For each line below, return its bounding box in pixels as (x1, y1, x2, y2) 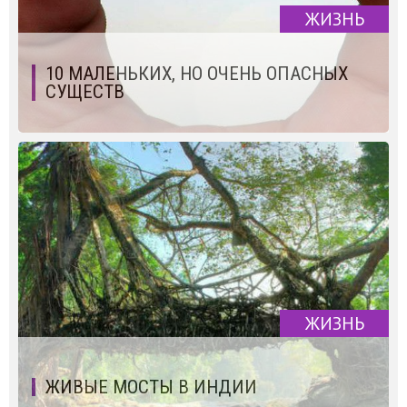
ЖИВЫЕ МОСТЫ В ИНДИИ (45, 375, 257, 398)
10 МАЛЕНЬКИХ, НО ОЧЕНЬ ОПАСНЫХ (45, 62, 348, 84)
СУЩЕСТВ (45, 80, 124, 103)
